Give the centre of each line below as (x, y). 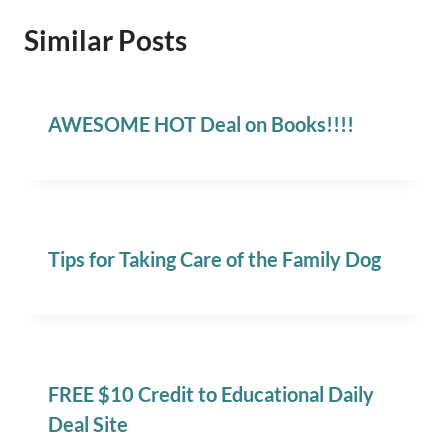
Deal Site (88, 424)
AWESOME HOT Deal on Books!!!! (201, 124)
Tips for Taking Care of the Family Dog (214, 259)
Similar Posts (105, 40)
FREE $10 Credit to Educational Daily (211, 394)
